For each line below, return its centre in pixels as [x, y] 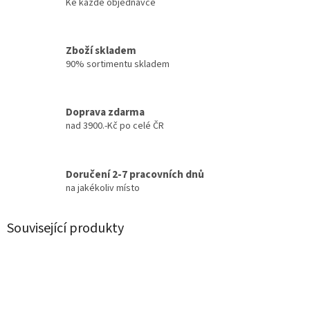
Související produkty [65, 229]
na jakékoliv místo [103, 188]
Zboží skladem [101, 50]
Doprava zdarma [105, 112]
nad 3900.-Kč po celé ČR [115, 126]
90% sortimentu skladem [118, 64]
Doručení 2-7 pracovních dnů [135, 174]
